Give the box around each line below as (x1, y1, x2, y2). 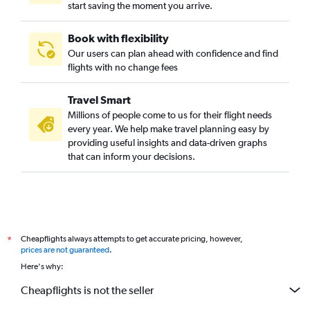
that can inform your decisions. (68, 151, 195, 163)
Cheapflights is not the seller (21, 283, 154, 297)
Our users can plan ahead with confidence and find (68, 48, 278, 60)
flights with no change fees (68, 62, 178, 73)
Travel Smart (68, 93, 131, 107)
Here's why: (21, 262, 64, 272)
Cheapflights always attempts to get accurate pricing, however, (21, 234, 243, 244)
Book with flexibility (68, 32, 169, 45)
